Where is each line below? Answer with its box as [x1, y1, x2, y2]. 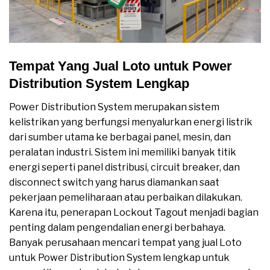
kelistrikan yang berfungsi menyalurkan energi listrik [9, 116, 253, 128]
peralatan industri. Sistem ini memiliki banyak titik [9, 146, 236, 158]
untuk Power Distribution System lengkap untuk [9, 251, 230, 263]
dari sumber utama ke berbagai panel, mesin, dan [9, 131, 231, 143]
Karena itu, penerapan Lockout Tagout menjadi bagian [9, 206, 259, 218]
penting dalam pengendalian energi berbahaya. [9, 221, 225, 233]
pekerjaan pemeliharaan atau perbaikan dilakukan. [9, 191, 242, 203]
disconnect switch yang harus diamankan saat [9, 176, 219, 188]
